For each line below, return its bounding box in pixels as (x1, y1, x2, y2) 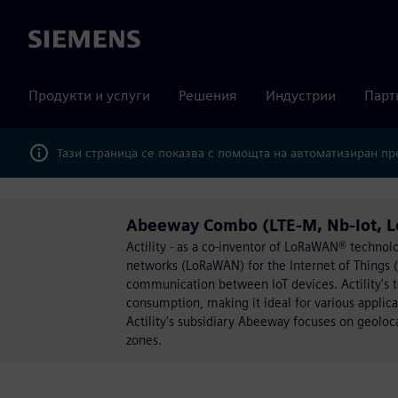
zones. (126, 332, 162, 347)
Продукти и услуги (28, 87, 150, 104)
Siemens (28, 31, 80, 49)
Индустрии (266, 87, 336, 104)
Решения (179, 87, 237, 104)
